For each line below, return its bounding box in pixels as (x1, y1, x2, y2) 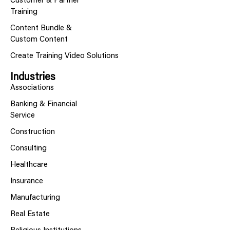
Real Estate (10, 210, 50, 219)
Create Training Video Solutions (10, 52, 119, 61)
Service (10, 112, 35, 120)
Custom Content (10, 36, 68, 44)
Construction (10, 128, 55, 137)
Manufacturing (10, 194, 60, 202)
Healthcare (10, 161, 48, 169)
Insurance (10, 178, 43, 186)
